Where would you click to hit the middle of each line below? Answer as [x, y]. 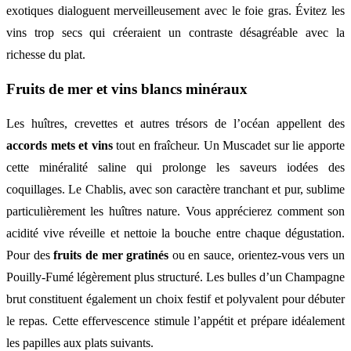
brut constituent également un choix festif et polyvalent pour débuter [175, 299]
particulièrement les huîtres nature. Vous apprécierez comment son [175, 211]
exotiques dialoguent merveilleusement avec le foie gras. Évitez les [175, 11]
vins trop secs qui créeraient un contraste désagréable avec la [175, 33]
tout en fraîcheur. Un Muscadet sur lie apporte [229, 145]
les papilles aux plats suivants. [80, 342]
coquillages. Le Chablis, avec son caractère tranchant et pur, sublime [175, 189]
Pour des [30, 255]
